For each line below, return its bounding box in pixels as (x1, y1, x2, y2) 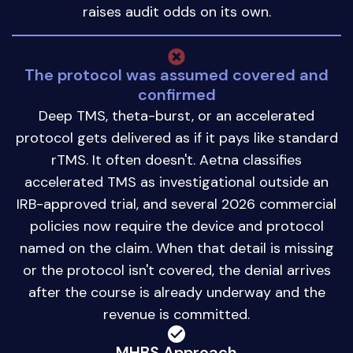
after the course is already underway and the (28, 282, 325, 302)
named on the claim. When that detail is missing (19, 238, 334, 258)
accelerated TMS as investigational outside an (24, 172, 329, 191)
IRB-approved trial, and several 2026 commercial (17, 194, 336, 214)
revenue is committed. (103, 304, 250, 324)
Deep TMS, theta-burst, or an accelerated (39, 106, 314, 125)
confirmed (137, 84, 216, 105)
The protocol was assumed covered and (24, 64, 329, 85)
